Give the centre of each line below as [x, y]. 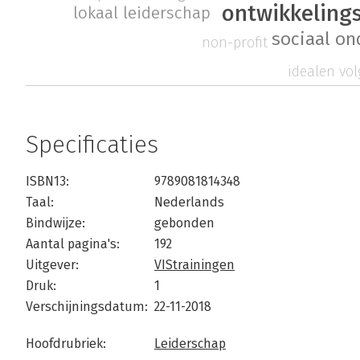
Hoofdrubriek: [66, 344]
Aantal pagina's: [73, 244]
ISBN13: [47, 182]
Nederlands [189, 202]
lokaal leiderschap [141, 14]
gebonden [184, 223]
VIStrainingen [194, 265]
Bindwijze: [55, 223]
